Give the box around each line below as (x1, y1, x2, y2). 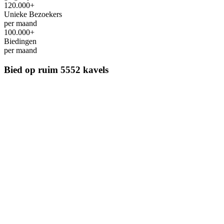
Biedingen (4, 36, 36, 45)
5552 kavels (60, 64, 108, 75)
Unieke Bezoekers (4, 9, 62, 18)
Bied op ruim (4, 64, 60, 75)
